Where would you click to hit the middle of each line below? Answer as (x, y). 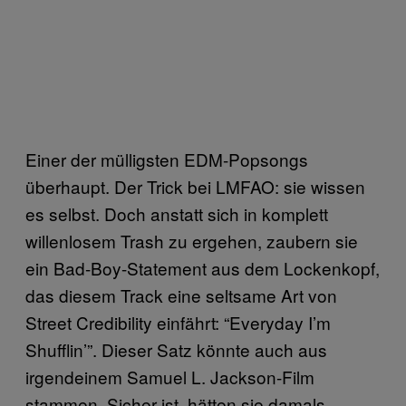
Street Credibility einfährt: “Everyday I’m (178, 323)
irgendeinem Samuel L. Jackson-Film (170, 377)
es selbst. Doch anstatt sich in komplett (177, 214)
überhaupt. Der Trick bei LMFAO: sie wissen (195, 187)
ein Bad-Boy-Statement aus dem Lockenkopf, (203, 268)
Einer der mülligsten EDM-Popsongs (167, 159)
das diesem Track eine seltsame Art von (181, 295)
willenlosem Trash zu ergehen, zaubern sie (192, 241)
